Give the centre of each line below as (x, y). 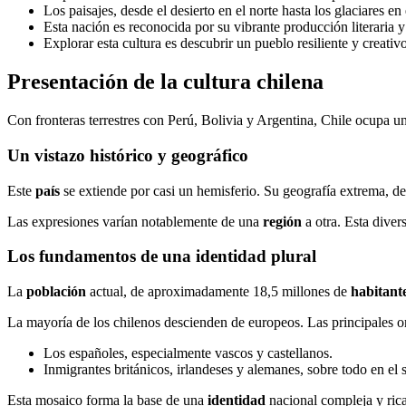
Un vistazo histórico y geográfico (128, 155)
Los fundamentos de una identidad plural (162, 256)
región (282, 221)
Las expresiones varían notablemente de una (135, 221)
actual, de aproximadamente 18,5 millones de (218, 292)
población (56, 292)
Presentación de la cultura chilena (165, 82)
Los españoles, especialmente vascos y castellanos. (188, 353)
